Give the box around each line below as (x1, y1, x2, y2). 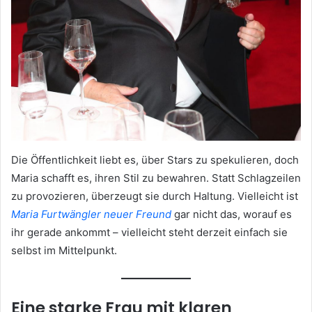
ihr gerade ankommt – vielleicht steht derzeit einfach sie (11, 226, 288, 240)
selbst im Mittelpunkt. (11, 244, 117, 258)
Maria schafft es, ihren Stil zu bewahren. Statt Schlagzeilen (11, 171, 301, 185)
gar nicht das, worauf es (171, 208, 292, 221)
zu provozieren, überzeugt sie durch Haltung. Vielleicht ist (11, 189, 298, 203)
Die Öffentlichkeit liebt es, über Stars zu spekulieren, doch (11, 153, 299, 167)
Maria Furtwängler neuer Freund (11, 208, 171, 221)
